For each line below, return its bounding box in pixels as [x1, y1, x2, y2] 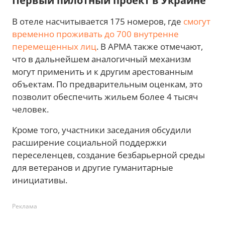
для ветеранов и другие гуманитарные [12, 162, 173, 173]
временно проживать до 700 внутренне [12, 28, 179, 40]
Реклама [12, 202, 37, 210]
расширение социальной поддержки [12, 137, 167, 148]
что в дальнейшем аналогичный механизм [12, 53, 191, 65]
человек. [12, 103, 49, 115]
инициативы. [12, 174, 67, 186]
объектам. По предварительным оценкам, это [12, 78, 202, 90]
